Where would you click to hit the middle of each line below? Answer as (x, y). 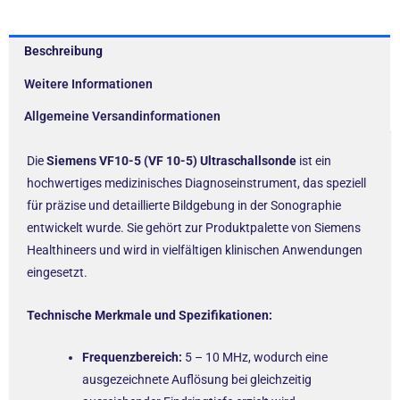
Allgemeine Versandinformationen (122, 117)
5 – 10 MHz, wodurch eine (255, 357)
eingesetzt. (57, 273)
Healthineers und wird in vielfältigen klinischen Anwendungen (195, 250)
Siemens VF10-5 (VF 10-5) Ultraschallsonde (171, 161)
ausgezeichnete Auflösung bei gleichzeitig (197, 379)
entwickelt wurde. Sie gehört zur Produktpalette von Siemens (194, 228)
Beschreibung (63, 51)
